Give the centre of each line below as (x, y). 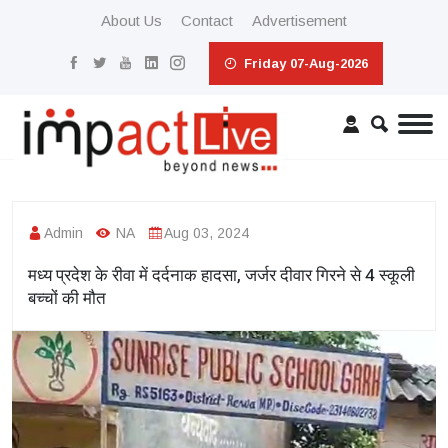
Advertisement (299, 20)
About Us (131, 20)
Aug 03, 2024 (206, 232)
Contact (207, 20)
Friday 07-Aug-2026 (303, 63)
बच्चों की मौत (67, 298)
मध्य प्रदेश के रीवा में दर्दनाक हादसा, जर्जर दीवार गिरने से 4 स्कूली (221, 275)
